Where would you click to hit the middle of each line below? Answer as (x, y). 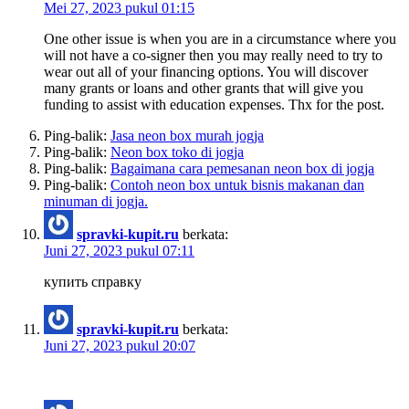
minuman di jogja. (96, 201)
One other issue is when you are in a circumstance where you (220, 38)
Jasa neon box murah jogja (187, 135)
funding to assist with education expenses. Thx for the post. (214, 104)
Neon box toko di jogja (177, 152)
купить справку (93, 281)
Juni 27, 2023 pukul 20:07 (120, 345)
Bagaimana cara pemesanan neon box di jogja (242, 168)
